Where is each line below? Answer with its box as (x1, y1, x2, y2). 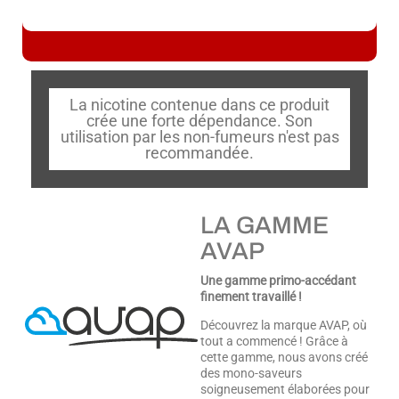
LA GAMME (200, 212, 329, 240)
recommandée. (145, 143, 254, 163)
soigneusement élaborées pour (200, 382, 370, 397)
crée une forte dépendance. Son (86, 111, 313, 131)
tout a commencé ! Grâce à (200, 334, 348, 349)
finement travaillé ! (200, 289, 302, 305)
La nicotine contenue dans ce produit (69, 95, 330, 115)
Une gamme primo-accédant (200, 273, 356, 289)
